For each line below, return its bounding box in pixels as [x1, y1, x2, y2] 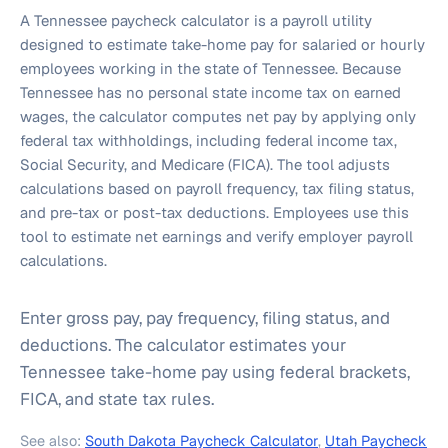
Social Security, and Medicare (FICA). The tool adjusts [20, 155, 390, 174]
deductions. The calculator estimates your [20, 334, 346, 356]
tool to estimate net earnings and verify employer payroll [20, 227, 413, 246]
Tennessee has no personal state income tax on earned [20, 83, 401, 102]
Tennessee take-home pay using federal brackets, [20, 361, 410, 383]
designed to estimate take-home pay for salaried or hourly [20, 35, 425, 54]
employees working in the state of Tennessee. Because [20, 59, 401, 78]
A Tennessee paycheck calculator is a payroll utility [20, 11, 372, 30]
